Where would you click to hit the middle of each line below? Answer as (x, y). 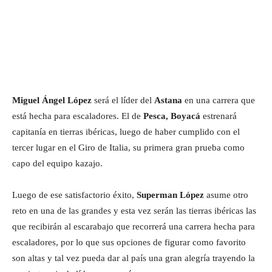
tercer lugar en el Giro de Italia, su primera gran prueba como (128, 147)
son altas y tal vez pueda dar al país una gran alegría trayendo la (134, 258)
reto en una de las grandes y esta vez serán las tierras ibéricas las (134, 210)
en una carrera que (219, 100)
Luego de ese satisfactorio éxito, (74, 195)
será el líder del (123, 100)
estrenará (219, 116)
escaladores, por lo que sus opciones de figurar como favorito (129, 242)
